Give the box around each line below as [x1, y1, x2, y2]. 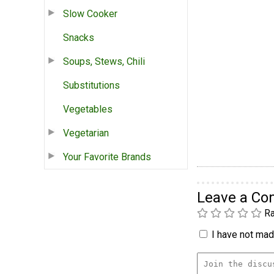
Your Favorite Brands [63, 150, 151, 163]
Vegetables [63, 103, 113, 115]
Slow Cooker [63, 7, 117, 20]
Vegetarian [63, 127, 109, 139]
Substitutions [63, 79, 120, 91]
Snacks [63, 31, 94, 43]
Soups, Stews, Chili [63, 55, 145, 67]
